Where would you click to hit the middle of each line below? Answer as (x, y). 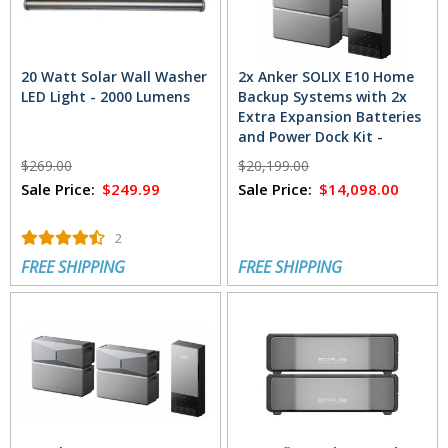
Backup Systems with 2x (323, 97)
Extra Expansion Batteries (330, 117)
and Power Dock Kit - (311, 137)
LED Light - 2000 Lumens (105, 97)
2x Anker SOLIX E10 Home (326, 77)
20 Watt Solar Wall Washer (114, 77)
